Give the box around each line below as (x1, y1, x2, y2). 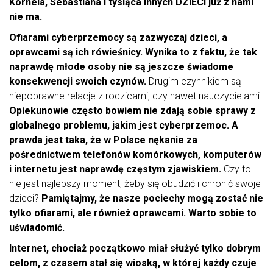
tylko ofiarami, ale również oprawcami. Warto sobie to (9, 207, 257, 219)
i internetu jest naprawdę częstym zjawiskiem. (9, 163, 221, 175)
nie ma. (9, 11, 42, 23)
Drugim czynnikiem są (146, 76, 241, 88)
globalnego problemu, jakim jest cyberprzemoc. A (9, 119, 238, 132)
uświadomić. (9, 222, 65, 234)
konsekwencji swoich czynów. (9, 76, 146, 88)
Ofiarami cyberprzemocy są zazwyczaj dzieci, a (9, 32, 227, 44)
